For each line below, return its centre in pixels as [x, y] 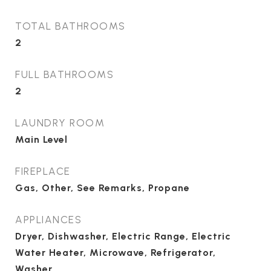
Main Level [41, 139]
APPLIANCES [48, 220]
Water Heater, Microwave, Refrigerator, [116, 253]
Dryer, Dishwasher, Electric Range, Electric [123, 236]
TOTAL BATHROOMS [70, 26]
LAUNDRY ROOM [60, 123]
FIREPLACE [43, 171]
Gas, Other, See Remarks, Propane [103, 188]
